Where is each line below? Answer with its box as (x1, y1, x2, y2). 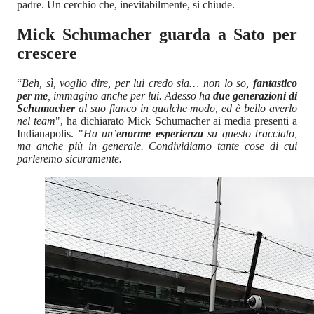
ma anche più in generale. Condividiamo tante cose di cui (17, 139, 297, 152)
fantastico (253, 76, 297, 89)
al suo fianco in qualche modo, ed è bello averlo (75, 102, 297, 114)
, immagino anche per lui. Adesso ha (48, 89, 213, 102)
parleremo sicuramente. (17, 152, 122, 165)
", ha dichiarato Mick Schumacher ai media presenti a (55, 114, 298, 127)
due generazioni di (213, 89, 297, 102)
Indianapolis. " (17, 127, 83, 139)
